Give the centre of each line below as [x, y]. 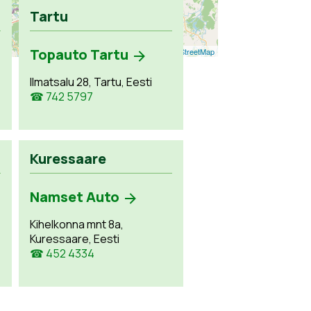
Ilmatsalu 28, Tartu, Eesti [91, 82]
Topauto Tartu [79, 55]
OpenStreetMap [187, 52]
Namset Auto [75, 197]
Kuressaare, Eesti [75, 239]
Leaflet [135, 52]
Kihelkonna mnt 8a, [77, 225]
